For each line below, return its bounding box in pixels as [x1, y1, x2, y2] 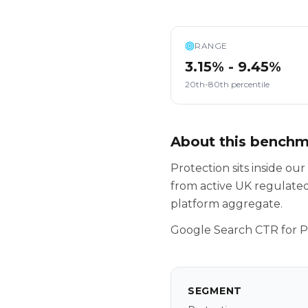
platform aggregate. [170, 197, 283, 210]
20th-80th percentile [185, 79, 269, 89]
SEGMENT [188, 285, 242, 297]
